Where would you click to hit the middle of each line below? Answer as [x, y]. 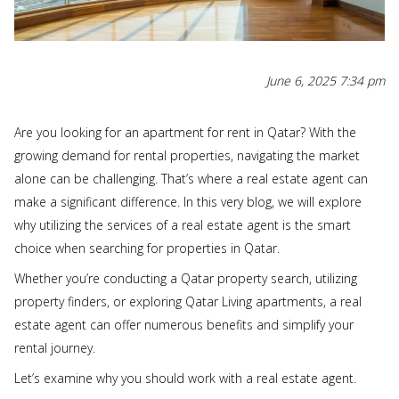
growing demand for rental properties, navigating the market [187, 155]
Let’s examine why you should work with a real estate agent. [185, 378]
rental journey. [55, 347]
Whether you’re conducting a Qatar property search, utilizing [186, 278]
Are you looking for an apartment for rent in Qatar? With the [185, 132]
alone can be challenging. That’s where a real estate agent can [191, 178]
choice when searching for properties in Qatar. [147, 248]
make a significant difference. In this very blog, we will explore [188, 201]
